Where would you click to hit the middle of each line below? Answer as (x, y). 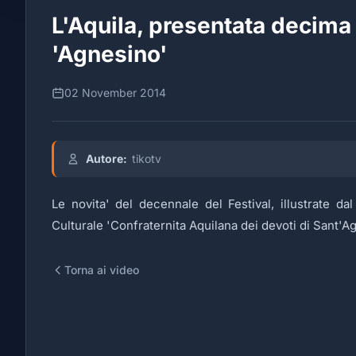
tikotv (147, 159)
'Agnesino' (109, 54)
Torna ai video (102, 270)
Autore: (106, 159)
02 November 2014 (115, 93)
